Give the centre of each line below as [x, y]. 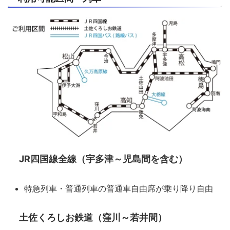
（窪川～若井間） [130, 217]
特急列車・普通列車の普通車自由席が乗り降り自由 [119, 188]
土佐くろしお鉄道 [56, 217]
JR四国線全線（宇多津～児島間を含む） [103, 159]
